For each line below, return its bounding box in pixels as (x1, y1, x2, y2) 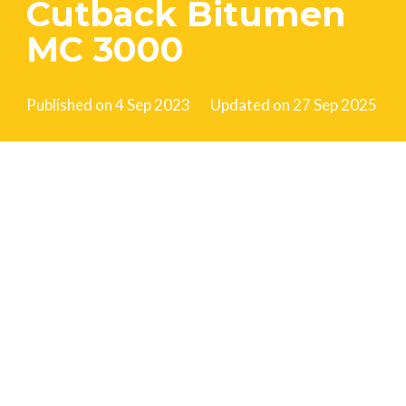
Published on (25, 94, 115, 114)
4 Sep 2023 (114, 94, 190, 114)
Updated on (210, 94, 294, 114)
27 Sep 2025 (293, 94, 378, 114)
